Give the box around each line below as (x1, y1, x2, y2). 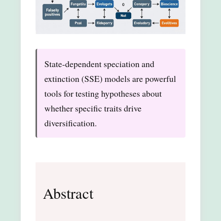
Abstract (43, 183, 93, 203)
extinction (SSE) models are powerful (44, 72, 176, 84)
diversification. (44, 116, 97, 129)
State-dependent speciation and (44, 57, 154, 70)
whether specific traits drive (44, 102, 142, 114)
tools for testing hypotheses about (44, 87, 162, 99)
